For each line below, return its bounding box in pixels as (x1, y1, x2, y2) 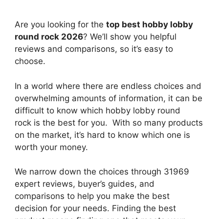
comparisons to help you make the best (15, 191, 170, 201)
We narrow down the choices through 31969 (15, 167, 189, 177)
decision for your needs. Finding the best (15, 203, 176, 214)
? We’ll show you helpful (83, 32, 176, 42)
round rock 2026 (15, 32, 83, 42)
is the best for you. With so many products (31, 117, 203, 128)
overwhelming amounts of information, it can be (15, 93, 202, 103)
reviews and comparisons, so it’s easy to (15, 44, 173, 54)
